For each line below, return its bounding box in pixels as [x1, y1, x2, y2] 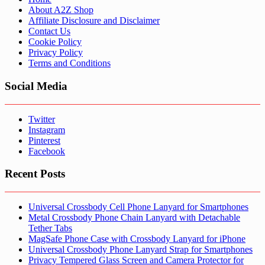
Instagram [28, 124, 65, 135]
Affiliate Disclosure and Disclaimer [28, 15, 160, 26]
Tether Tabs [28, 223, 72, 234]
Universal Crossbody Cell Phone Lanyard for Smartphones [28, 202, 248, 212]
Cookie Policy [28, 37, 82, 47]
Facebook [28, 146, 65, 156]
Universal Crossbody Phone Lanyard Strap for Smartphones [28, 244, 253, 255]
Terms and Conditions [28, 58, 111, 69]
